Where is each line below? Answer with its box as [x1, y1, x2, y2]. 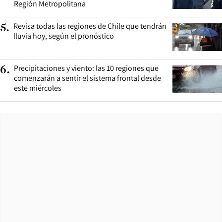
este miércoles [14, 82, 61, 93]
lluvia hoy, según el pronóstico [13, 30, 114, 41]
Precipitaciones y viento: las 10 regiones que [14, 62, 159, 73]
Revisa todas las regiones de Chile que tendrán [13, 20, 166, 31]
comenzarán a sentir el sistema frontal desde [14, 72, 161, 83]
